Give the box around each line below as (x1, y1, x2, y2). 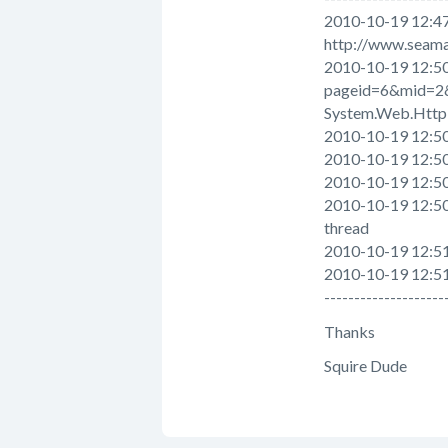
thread (324, 218, 369, 238)
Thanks (324, 321, 375, 341)
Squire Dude (324, 356, 407, 376)
